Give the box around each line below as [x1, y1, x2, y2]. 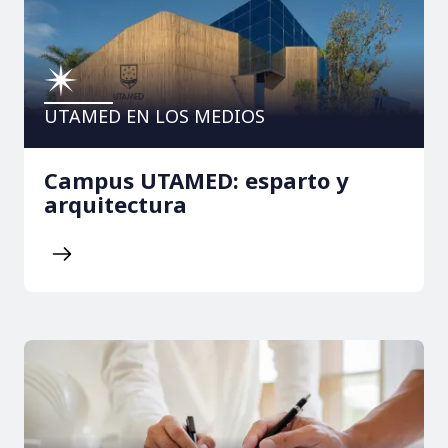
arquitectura [44, 188, 187, 219]
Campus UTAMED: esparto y [44, 164, 349, 195]
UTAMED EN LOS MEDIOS [44, 103, 265, 128]
